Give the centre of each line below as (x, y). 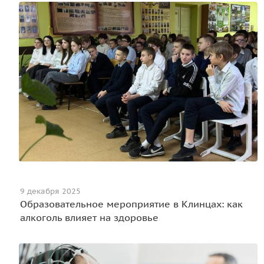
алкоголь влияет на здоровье (89, 218)
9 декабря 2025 (50, 192)
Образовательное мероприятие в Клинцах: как (131, 204)
